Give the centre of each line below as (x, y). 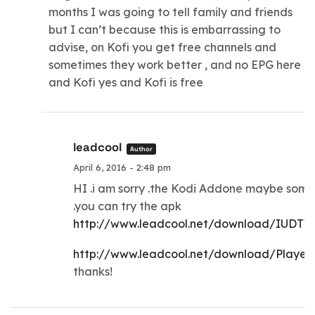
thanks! (92, 272)
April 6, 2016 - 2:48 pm (122, 167)
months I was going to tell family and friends (171, 12)
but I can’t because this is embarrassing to (165, 29)
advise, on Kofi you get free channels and (163, 47)
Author (141, 149)
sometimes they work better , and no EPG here (175, 64)
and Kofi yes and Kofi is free (126, 82)
